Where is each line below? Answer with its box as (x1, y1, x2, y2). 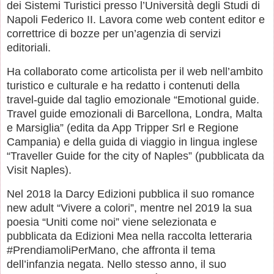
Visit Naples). (7, 163, 72, 176)
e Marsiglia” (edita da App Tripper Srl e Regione (7, 121, 239, 134)
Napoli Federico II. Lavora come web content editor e (7, 13, 265, 26)
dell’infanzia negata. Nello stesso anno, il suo (7, 257, 226, 270)
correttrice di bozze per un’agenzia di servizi (7, 28, 221, 40)
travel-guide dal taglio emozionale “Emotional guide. (7, 93, 259, 106)
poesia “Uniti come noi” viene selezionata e (7, 215, 217, 228)
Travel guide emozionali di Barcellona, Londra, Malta (7, 107, 262, 120)
